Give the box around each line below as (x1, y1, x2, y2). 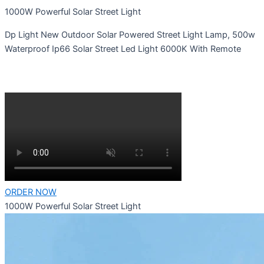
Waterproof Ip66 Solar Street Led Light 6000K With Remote (5, 43, 241, 54)
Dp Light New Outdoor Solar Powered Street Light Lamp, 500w (5, 29, 255, 40)
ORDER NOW (5, 187, 57, 198)
